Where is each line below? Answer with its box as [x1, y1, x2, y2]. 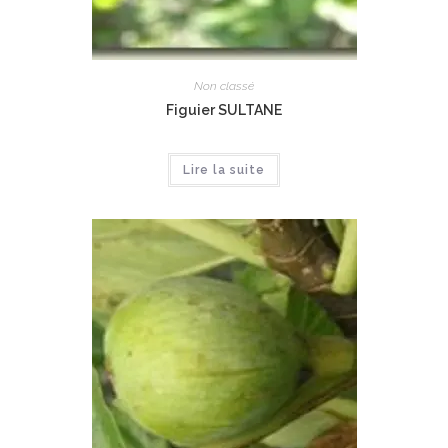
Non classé [194, 78, 254, 93]
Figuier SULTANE [166, 101, 282, 118]
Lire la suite [183, 162, 265, 177]
